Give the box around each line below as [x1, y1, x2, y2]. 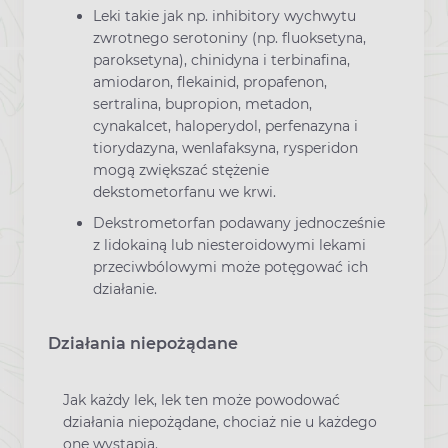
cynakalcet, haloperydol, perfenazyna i [93, 117, 358, 136]
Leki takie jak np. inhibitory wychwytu [93, 7, 356, 26]
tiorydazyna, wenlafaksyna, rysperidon [93, 139, 358, 158]
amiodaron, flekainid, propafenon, [93, 73, 327, 92]
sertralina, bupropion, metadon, [93, 95, 312, 114]
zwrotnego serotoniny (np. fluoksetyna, [93, 29, 366, 48]
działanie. [93, 280, 157, 299]
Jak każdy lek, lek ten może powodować [63, 391, 340, 410]
